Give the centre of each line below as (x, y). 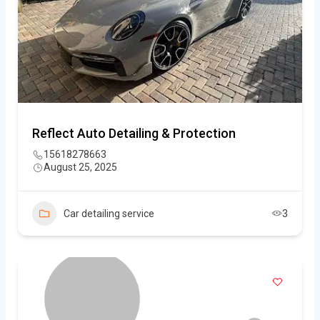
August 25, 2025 (80, 167)
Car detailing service (109, 213)
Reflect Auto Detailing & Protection (134, 133)
